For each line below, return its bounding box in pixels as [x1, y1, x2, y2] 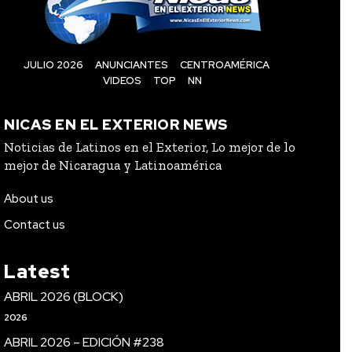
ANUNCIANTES [95, 58, 168, 72]
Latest [4, 259, 70, 284]
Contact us [4, 217, 65, 233]
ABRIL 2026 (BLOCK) [4, 288, 123, 306]
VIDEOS [103, 74, 141, 88]
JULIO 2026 [24, 58, 83, 72]
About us [4, 191, 53, 207]
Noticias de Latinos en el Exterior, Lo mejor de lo [4, 139, 295, 156]
